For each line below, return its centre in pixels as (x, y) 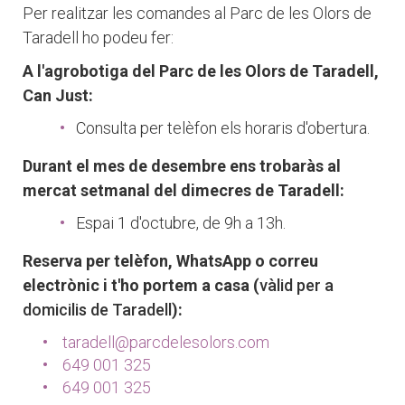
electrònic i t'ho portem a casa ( (141, 285)
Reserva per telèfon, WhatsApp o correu (170, 261)
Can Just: (58, 95)
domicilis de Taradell (97, 310)
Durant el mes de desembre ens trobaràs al (182, 166)
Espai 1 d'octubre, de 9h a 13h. (181, 223)
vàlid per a (297, 285)
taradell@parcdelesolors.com (166, 342)
